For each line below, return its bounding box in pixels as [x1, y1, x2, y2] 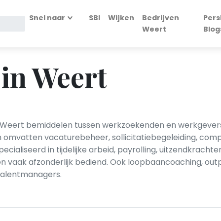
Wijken [108, 13, 135, 23]
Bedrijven [142, 13, 180, 23]
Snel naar [29, 13, 65, 23]
